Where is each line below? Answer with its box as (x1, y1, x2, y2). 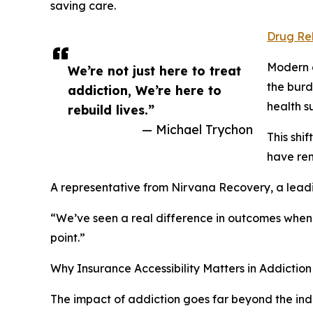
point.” (50, 230, 85, 245)
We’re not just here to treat (68, 62, 241, 78)
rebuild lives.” (68, 101, 154, 117)
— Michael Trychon (142, 121, 253, 137)
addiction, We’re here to (68, 82, 221, 98)
